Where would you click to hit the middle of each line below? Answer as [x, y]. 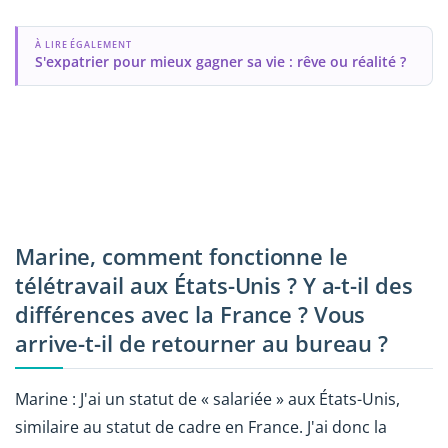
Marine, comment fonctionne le [181, 256]
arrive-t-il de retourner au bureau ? [201, 343]
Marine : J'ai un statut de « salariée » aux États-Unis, [207, 398]
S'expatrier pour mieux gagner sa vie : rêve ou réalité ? [220, 61]
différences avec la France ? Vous [190, 314]
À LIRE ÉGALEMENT [83, 44]
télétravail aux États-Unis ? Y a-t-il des [214, 285]
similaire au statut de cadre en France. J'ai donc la [201, 426]
